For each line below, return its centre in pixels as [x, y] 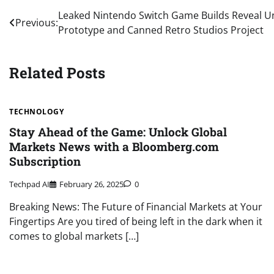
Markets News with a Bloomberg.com [114, 147]
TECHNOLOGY [36, 111]
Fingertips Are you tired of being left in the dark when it [136, 222]
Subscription [45, 161]
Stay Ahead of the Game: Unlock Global [118, 132]
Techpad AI [29, 184]
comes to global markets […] [74, 236]
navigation [47, 40]
